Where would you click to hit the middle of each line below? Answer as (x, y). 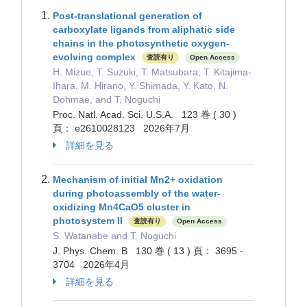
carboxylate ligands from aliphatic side (144, 29)
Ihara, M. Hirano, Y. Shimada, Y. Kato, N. (140, 86)
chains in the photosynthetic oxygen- (141, 43)
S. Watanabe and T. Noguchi (114, 236)
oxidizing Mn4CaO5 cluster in (122, 207)
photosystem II (88, 221)
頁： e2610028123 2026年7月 (121, 128)
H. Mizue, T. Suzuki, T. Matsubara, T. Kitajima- (152, 72)
